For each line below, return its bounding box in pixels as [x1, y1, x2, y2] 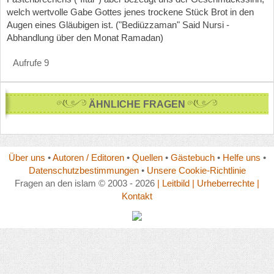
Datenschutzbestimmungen [28, 165, 139, 176]
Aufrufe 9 [13, 57, 49, 68]
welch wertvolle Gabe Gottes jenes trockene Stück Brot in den [7, 6, 254, 17]
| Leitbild [157, 177, 190, 188]
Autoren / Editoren [52, 152, 124, 163]
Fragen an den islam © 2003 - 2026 [15, 177, 157, 188]
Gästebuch [170, 152, 215, 163]
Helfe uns [222, 152, 261, 163]
